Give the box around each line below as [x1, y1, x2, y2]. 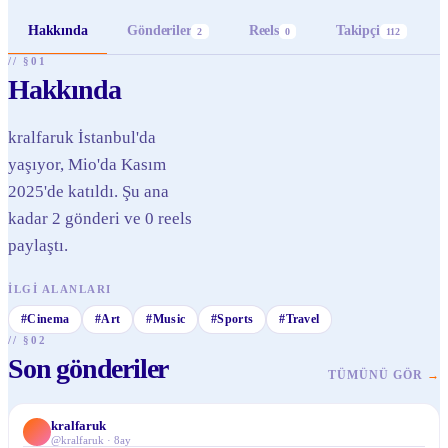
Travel [285, 312, 320, 326]
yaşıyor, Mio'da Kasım [8, 155, 166, 174]
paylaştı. [8, 236, 68, 255]
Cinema [27, 312, 70, 326]
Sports [217, 312, 254, 326]
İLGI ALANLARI [8, 283, 112, 295]
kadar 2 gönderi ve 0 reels [8, 209, 192, 228]
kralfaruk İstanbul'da [8, 128, 156, 147]
